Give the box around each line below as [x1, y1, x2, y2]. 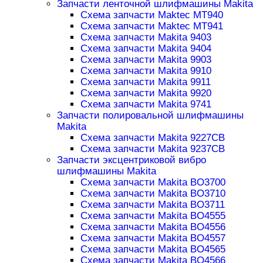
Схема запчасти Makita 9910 [80, 65, 211, 77]
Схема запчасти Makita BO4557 [80, 232, 225, 244]
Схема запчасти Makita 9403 [80, 32, 211, 43]
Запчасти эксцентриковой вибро [56, 154, 206, 166]
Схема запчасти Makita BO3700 [80, 177, 225, 188]
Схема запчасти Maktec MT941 [80, 21, 223, 32]
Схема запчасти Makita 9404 [80, 43, 211, 55]
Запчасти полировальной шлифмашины [56, 110, 244, 122]
